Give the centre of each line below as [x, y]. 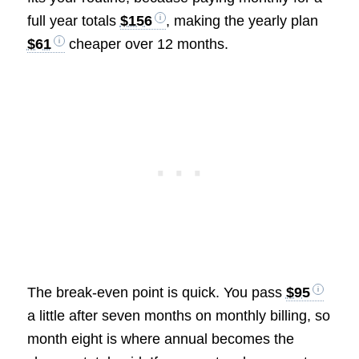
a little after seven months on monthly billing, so [178, 315]
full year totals [73, 21]
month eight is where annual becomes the [160, 339]
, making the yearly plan [242, 21]
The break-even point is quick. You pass [156, 292]
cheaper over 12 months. [146, 44]
